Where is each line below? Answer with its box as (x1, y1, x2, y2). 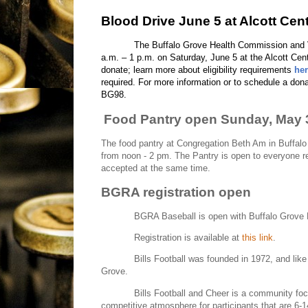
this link (242, 232, 273, 243)
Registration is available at (134, 232, 242, 243)
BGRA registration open (101, 184, 251, 199)
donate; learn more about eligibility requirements (101, 65, 294, 76)
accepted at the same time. (101, 162, 210, 173)
